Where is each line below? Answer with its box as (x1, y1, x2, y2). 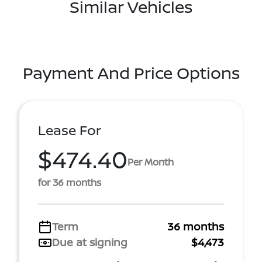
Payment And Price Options (22, 61, 240, 84)
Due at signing (52, 235, 127, 249)
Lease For (38, 121, 101, 139)
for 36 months (38, 176, 101, 189)
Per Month (127, 155, 174, 168)
